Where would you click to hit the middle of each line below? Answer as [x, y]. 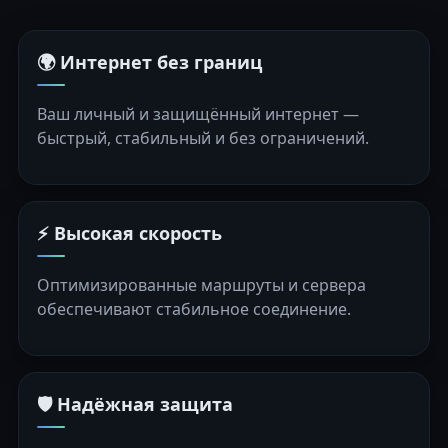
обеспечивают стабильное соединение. [194, 309]
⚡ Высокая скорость [129, 233]
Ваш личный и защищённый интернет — [198, 114]
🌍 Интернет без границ [149, 62]
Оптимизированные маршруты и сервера [201, 285]
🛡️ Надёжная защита [135, 404]
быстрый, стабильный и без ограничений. [203, 138]
